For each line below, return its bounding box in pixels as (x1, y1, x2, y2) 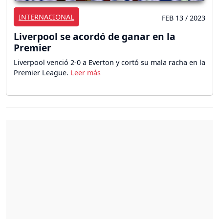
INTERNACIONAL (19, 12, 74, 22)
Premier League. (14, 67, 70, 77)
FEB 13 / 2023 (162, 13, 205, 22)
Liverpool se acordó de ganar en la (14, 29, 175, 43)
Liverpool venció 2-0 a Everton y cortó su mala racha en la (14, 57, 205, 67)
